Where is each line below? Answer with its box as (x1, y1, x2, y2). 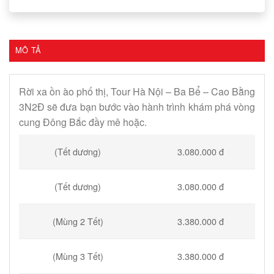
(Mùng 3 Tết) (52, 250, 103, 263)
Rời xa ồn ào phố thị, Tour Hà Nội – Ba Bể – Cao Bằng (19, 84, 255, 98)
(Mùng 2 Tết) (52, 215, 103, 228)
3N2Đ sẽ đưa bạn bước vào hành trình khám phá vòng (19, 99, 255, 114)
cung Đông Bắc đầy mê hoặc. (19, 114, 147, 129)
